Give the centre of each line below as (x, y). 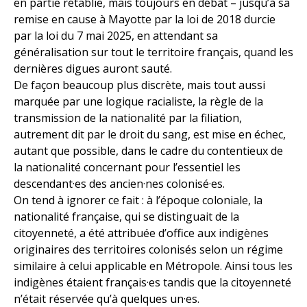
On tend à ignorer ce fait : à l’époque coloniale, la (138, 200)
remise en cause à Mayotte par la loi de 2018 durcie (145, 20)
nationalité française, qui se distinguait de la (126, 217)
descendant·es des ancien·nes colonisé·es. (119, 184)
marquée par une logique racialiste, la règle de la (138, 102)
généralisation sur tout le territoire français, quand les (153, 52)
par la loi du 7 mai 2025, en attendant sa (116, 36)
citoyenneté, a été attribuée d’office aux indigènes (141, 233)
